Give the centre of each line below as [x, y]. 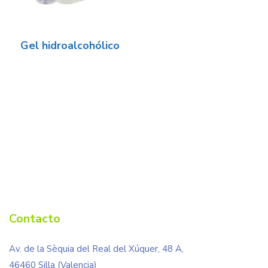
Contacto [35, 218]
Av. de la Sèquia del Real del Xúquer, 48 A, [96, 249]
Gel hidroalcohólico [70, 45]
